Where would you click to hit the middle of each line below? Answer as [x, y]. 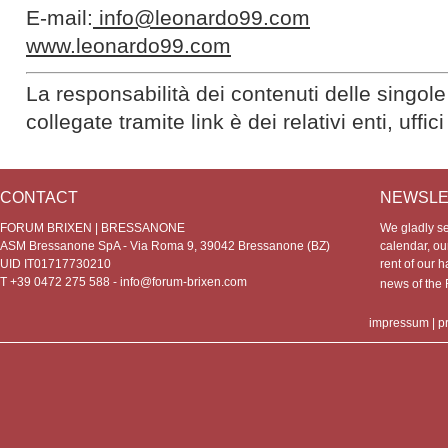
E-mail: [59, 18]
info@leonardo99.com [201, 18]
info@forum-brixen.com [183, 282]
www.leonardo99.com [128, 46]
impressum [399, 323]
